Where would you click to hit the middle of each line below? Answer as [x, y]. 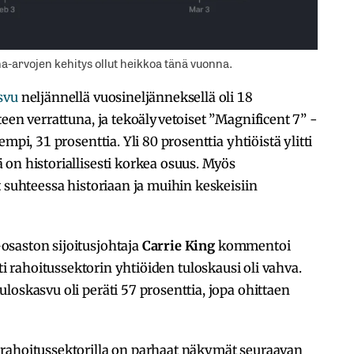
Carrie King [178, 246]
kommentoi [253, 246]
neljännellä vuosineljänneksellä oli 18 [135, 98]
